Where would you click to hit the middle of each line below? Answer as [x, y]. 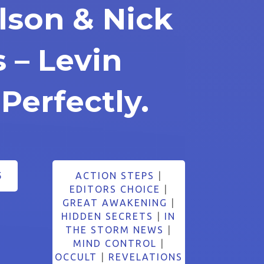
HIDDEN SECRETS [108, 216]
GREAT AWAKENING [115, 202]
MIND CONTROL [115, 243]
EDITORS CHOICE [115, 189]
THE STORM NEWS [115, 230]
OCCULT [76, 257]
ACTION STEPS [115, 175]
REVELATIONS [145, 257]
